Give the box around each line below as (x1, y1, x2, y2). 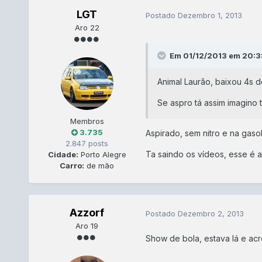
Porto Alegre (78, 150, 126, 160)
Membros (70, 116, 104, 126)
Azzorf (70, 206, 105, 219)
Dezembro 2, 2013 (177, 208, 244, 218)
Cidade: (47, 150, 78, 160)
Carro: (60, 161, 85, 171)
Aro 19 (75, 221, 99, 231)
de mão (84, 161, 115, 171)
